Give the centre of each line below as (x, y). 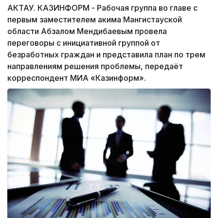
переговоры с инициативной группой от (84, 43)
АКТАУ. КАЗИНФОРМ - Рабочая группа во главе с (102, 8)
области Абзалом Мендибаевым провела (87, 31)
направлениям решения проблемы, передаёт (95, 66)
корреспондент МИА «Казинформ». (77, 78)
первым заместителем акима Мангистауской (95, 20)
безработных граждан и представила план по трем (106, 55)
